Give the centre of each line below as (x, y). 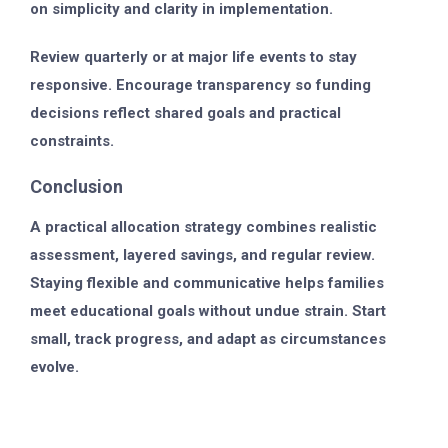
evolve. (54, 366)
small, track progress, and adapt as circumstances (208, 338)
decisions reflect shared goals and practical (185, 112)
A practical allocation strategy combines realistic (203, 226)
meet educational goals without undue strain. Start (208, 310)
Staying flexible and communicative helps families (207, 282)
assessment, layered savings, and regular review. (202, 254)
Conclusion (76, 186)
